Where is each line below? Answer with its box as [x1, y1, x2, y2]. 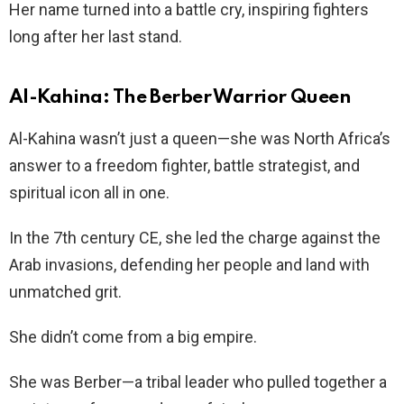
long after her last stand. [9, 26, 182, 46]
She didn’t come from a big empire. [9, 326, 257, 346]
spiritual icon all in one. [9, 182, 170, 202]
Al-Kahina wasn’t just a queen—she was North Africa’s [9, 128, 390, 148]
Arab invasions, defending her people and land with [9, 254, 370, 274]
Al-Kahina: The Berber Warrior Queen [9, 87, 352, 107]
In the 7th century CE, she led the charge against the [9, 227, 381, 247]
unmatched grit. [9, 281, 122, 301]
